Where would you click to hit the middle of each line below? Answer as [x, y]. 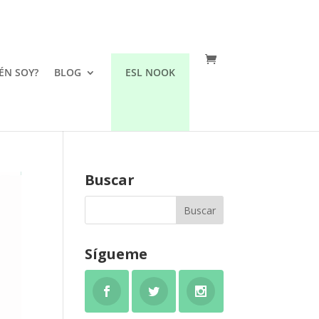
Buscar [110, 180]
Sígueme [116, 254]
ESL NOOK [150, 72]
